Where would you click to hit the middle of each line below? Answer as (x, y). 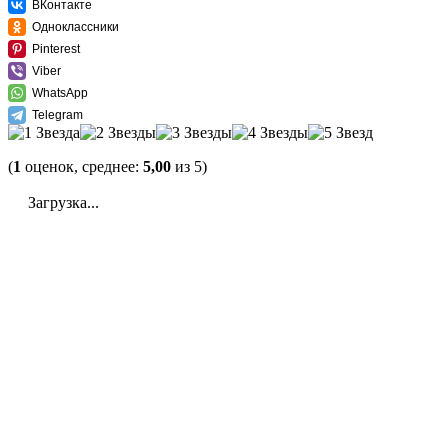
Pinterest (56, 48)
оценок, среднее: (82, 166)
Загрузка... (61, 202)
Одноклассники (75, 26)
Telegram (57, 114)
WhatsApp (60, 92)
